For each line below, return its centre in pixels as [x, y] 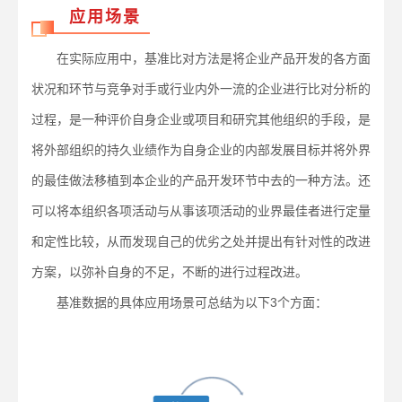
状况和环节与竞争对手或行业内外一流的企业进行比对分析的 [201, 89]
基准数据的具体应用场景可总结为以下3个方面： [179, 302]
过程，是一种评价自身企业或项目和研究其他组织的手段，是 [201, 119]
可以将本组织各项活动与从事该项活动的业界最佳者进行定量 [201, 211]
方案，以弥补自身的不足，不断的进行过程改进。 [170, 272]
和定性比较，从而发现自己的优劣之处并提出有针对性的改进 [201, 241]
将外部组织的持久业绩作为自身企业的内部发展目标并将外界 [201, 150]
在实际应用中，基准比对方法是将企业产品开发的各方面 [201, 58]
